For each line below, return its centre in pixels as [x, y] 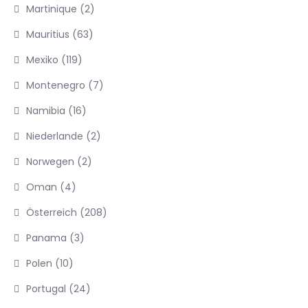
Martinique [52, 9]
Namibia [46, 111]
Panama [46, 238]
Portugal [46, 289]
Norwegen [50, 162]
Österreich [52, 212]
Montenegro [56, 85]
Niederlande [55, 136]
